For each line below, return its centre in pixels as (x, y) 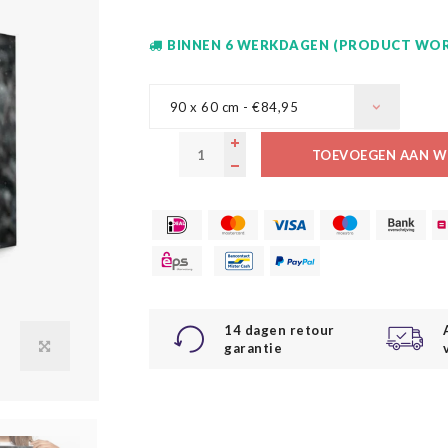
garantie (253, 348)
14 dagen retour (279, 330)
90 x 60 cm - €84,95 (234, 107)
